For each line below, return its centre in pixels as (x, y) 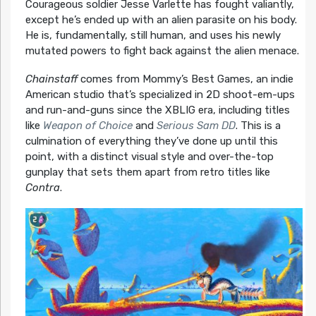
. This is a (258, 125)
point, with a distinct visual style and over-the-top (149, 156)
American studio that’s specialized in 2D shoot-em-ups (160, 94)
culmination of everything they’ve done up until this (151, 141)
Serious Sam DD (196, 125)
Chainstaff (51, 79)
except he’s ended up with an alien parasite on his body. (161, 19)
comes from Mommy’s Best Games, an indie (185, 79)
